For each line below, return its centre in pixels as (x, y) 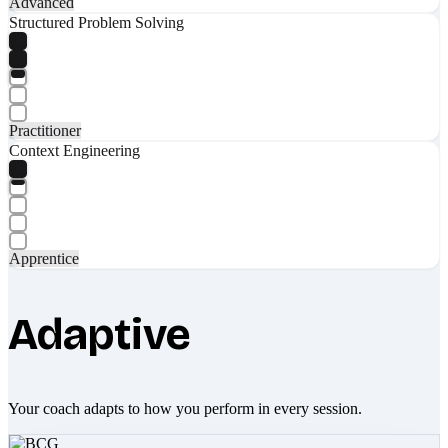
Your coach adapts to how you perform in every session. (185, 408)
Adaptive (99, 334)
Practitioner (45, 130)
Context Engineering (74, 150)
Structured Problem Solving (96, 22)
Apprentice (44, 258)
